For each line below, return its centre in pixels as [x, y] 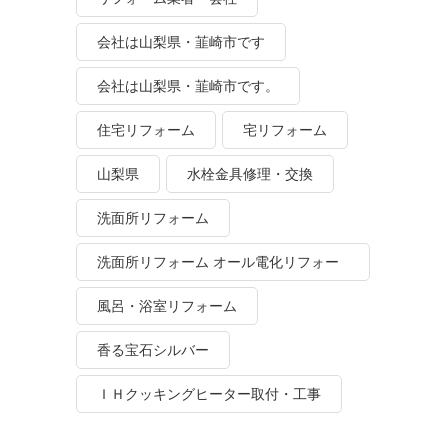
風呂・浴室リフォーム [167, 306]
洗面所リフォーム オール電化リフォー [218, 262]
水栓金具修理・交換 [250, 174]
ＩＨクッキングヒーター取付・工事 [209, 394]
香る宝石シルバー [153, 350]
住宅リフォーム [146, 130]
